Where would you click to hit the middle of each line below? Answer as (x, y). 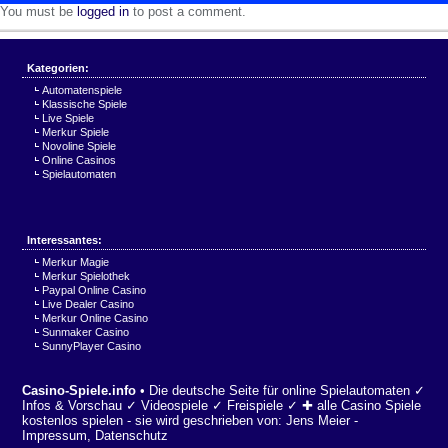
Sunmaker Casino (86, 332)
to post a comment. (187, 11)
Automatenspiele (82, 90)
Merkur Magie (76, 262)
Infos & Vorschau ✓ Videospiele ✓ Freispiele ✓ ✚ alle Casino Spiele (222, 405)
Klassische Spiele (85, 104)
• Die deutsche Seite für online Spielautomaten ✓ (281, 390)
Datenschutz (132, 435)
